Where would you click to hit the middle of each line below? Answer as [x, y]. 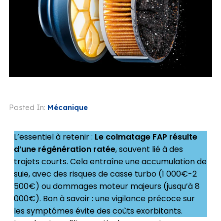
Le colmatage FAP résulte [146, 137]
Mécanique [67, 107]
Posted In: [27, 107]
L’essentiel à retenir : [54, 137]
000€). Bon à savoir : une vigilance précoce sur [104, 198]
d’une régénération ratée [64, 149]
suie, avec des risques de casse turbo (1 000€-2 [105, 174]
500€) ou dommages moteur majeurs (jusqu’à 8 [107, 186]
